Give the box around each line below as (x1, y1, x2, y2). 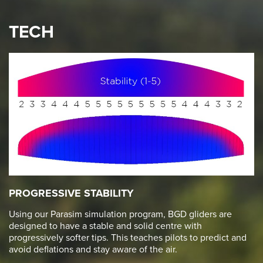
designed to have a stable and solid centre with (9, 220, 202, 232)
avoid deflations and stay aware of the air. (9, 244, 177, 256)
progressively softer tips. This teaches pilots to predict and (9, 232, 247, 244)
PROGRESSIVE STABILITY (9, 187, 134, 200)
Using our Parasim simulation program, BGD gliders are (9, 208, 232, 221)
